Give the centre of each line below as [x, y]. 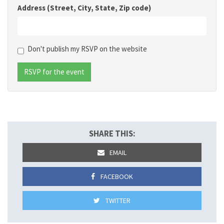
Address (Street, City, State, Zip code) [84, 8]
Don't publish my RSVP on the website [87, 49]
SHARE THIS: [112, 133]
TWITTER [117, 200]
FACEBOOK [116, 176]
